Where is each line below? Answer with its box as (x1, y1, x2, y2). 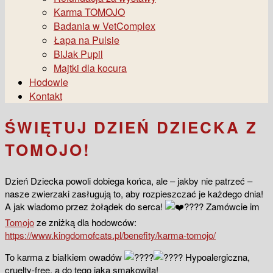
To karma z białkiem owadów (5, 250, 124, 263)
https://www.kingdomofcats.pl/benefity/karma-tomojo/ (5, 228, 216, 241)
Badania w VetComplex (54, 18, 155, 33)
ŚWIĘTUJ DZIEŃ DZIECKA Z (5, 116, 258, 139)
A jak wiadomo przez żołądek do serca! (5, 199, 165, 213)
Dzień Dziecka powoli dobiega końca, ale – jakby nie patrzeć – (5, 174, 252, 187)
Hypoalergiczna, (183, 250, 250, 263)
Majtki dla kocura (54, 60, 127, 75)
